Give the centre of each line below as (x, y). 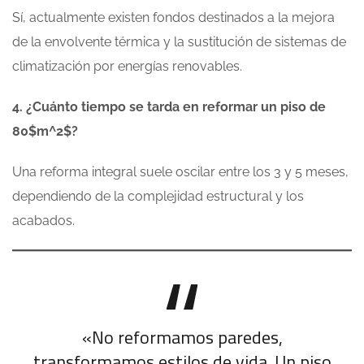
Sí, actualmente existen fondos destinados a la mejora (173, 18)
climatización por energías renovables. (127, 67)
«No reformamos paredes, (182, 338)
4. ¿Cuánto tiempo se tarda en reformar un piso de (169, 107)
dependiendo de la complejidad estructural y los (158, 197)
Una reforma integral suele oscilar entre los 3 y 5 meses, (180, 172)
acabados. (43, 221)
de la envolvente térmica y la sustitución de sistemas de (179, 42)
